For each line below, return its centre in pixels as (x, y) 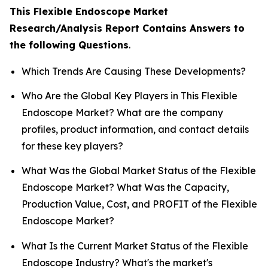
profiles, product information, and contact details (135, 129)
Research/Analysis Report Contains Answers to (127, 28)
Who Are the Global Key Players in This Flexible (130, 95)
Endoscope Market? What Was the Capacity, (125, 188)
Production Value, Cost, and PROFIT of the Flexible (139, 204)
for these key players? (72, 146)
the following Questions (69, 45)
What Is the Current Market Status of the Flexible (135, 246)
